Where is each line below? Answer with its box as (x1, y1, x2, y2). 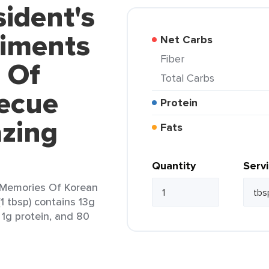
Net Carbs (168, 32, 213, 47)
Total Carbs (166, 70, 214, 85)
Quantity (152, 158, 196, 174)
